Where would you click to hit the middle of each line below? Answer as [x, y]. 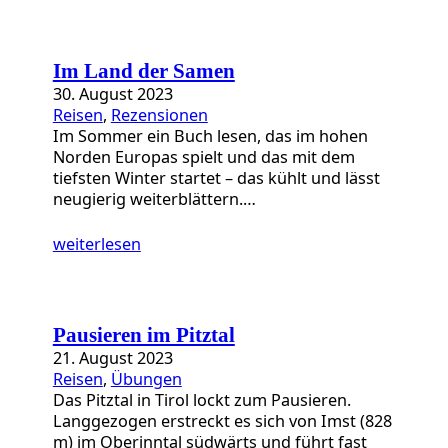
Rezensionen [159, 114]
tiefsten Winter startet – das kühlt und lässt [216, 177]
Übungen [146, 378]
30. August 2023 [112, 93]
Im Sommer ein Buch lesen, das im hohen [210, 135]
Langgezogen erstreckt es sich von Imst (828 [222, 420]
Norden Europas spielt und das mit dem [203, 156]
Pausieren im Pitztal [143, 334]
